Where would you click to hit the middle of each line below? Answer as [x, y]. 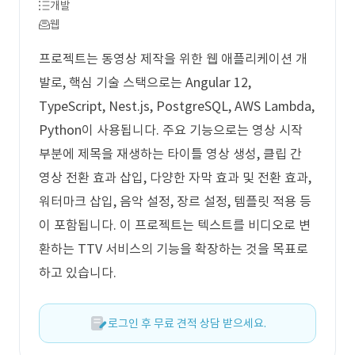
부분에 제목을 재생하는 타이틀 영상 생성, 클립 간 [170, 154]
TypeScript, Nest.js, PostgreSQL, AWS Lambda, [177, 106]
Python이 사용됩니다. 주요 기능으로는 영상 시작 [171, 130]
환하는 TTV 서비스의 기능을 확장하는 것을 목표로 [174, 249]
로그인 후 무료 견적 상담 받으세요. [187, 323]
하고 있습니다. [78, 273]
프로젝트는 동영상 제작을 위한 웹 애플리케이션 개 [173, 59]
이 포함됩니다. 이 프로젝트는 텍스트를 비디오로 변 [175, 225]
